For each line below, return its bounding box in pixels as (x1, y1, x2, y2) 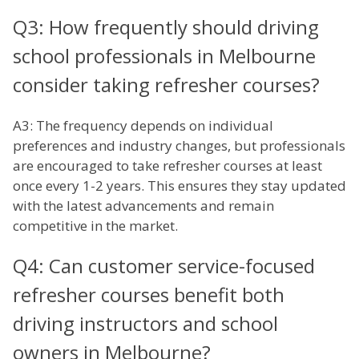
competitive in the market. (13, 216, 178, 236)
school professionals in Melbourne (13, 42, 316, 70)
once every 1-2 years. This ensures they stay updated (13, 176, 346, 196)
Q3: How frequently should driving (13, 14, 319, 41)
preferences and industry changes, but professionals (13, 136, 345, 155)
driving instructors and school (13, 310, 278, 337)
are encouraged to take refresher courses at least (13, 156, 322, 175)
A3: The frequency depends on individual (13, 116, 273, 135)
